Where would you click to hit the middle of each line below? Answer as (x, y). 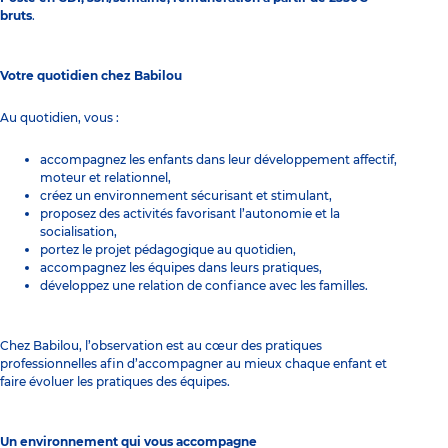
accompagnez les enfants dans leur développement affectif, (218, 159)
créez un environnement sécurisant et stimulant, (186, 195)
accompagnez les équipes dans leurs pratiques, (181, 267)
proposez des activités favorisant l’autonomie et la (190, 213)
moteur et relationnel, (105, 177)
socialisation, (78, 231)
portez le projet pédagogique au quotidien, (168, 249)
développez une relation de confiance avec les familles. (204, 285)
